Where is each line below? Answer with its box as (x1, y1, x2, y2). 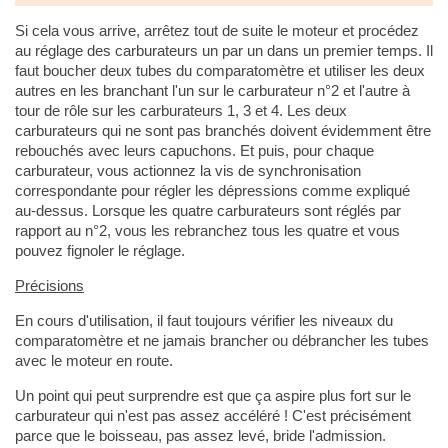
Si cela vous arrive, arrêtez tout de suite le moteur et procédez (14, 21, 419, 39)
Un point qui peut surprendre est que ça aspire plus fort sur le (14, 386, 411, 404)
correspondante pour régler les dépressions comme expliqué (14, 181, 410, 199)
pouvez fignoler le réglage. (14, 241, 185, 259)
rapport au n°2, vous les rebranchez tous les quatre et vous (14, 221, 400, 239)
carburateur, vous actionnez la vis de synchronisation (14, 161, 361, 179)
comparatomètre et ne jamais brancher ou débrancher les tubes (14, 331, 429, 349)
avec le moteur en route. (14, 351, 173, 369)
